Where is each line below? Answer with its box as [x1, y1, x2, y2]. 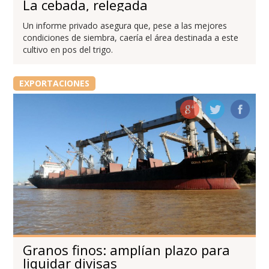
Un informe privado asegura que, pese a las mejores [23, 20, 228, 32]
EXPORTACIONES [19, 77, 89, 89]
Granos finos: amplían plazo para [23, 241, 231, 259]
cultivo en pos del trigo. [23, 44, 113, 56]
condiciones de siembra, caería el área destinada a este [23, 32, 239, 44]
